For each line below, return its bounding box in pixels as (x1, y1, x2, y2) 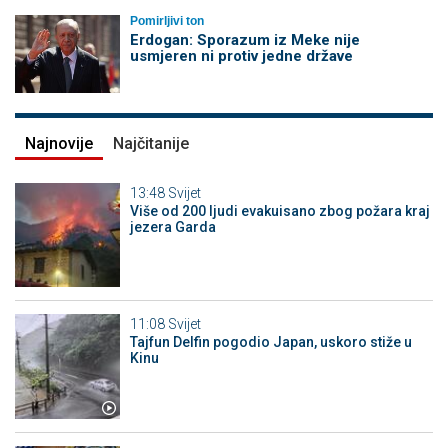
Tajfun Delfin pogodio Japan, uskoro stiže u (129, 334, 412, 351)
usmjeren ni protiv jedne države (129, 47, 353, 66)
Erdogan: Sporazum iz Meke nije (129, 31, 360, 50)
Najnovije (25, 133, 93, 153)
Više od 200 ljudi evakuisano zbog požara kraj (129, 202, 430, 219)
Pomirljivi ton (129, 14, 204, 29)
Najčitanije (113, 133, 189, 153)
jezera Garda (129, 218, 216, 235)
